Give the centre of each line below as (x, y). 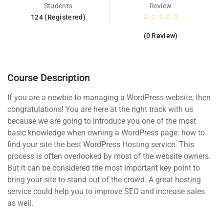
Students (58, 6)
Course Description (49, 78)
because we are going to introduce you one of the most (102, 121)
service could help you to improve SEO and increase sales (106, 192)
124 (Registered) (58, 17)
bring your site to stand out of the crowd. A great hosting (104, 180)
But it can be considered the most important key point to (104, 168)
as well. (20, 203)
